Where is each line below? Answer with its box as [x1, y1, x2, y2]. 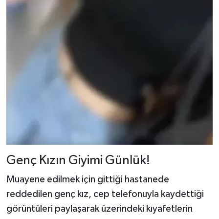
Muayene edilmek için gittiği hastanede [6, 175, 169, 185]
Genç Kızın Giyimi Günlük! [6, 153, 150, 167]
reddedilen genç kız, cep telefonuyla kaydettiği [6, 189, 204, 199]
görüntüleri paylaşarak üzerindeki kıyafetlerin [6, 204, 193, 214]
